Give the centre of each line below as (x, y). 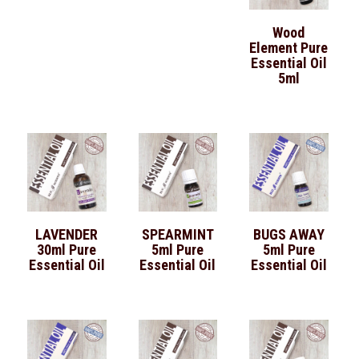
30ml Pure (67, 250)
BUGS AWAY (288, 235)
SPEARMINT (177, 235)
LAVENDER (67, 235)
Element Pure (289, 47)
